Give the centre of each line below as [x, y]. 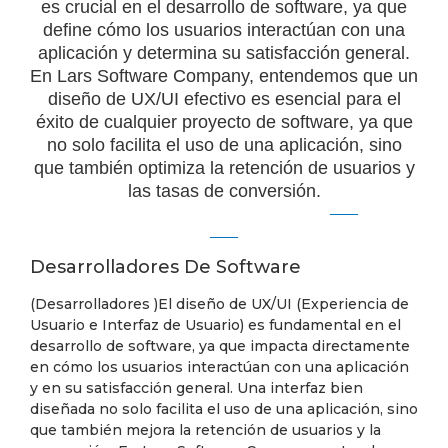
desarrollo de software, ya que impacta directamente [220, 346]
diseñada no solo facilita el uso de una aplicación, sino [224, 409]
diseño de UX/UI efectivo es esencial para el [224, 99]
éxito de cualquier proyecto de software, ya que [224, 122]
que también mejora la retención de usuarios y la [205, 430]
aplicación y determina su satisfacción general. [224, 53]
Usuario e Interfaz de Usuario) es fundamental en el [215, 325]
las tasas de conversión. [224, 191]
